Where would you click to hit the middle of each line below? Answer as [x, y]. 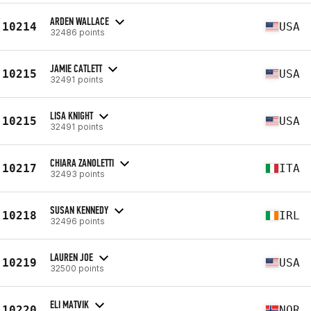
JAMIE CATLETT [76, 68]
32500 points [77, 268]
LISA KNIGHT [72, 115]
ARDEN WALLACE [79, 21]
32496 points [77, 221]
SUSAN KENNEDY [79, 210]
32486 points [77, 32]
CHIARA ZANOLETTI [82, 162]
